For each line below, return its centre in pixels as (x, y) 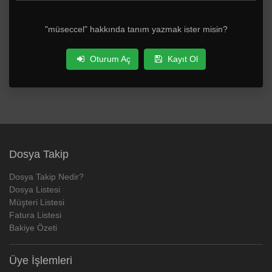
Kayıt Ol (182, 59)
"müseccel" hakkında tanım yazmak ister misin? (136, 29)
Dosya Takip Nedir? (46, 176)
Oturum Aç (109, 59)
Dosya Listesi (35, 189)
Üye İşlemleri (41, 260)
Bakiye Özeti (33, 227)
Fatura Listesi (35, 215)
